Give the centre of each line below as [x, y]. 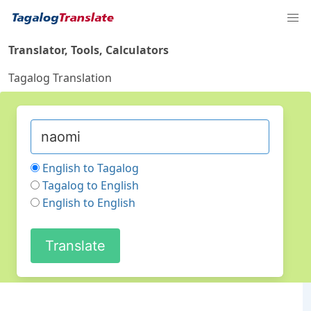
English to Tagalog [91, 168]
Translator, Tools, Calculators [89, 50]
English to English [89, 203]
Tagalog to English [91, 185]
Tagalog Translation [60, 78]
